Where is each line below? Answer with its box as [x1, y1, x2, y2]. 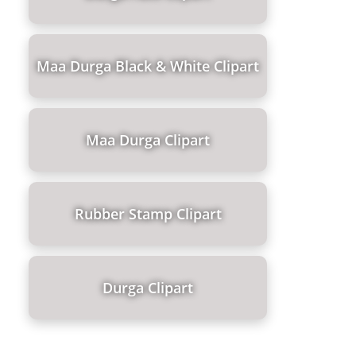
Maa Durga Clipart [86, 130, 210, 149]
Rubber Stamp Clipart [74, 203, 222, 223]
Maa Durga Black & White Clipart [37, 56, 259, 75]
